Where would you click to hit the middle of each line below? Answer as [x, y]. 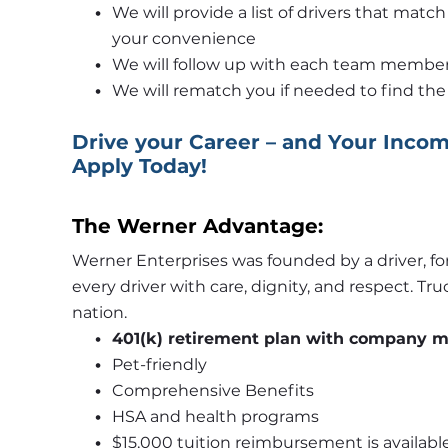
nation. [101, 312]
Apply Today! [139, 165]
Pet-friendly [161, 364]
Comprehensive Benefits [212, 390]
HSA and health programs [217, 416]
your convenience [184, 38]
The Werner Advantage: [197, 225]
